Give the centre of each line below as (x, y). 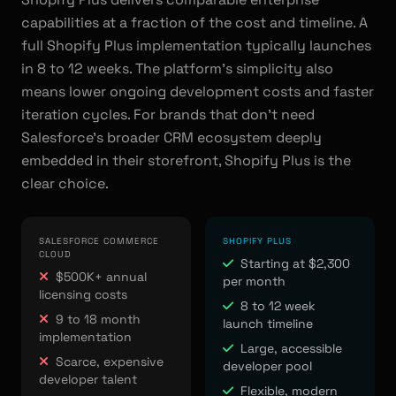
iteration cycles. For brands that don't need (168, 114)
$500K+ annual (101, 277)
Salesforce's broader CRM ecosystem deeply (171, 137)
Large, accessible (291, 348)
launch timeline (268, 324)
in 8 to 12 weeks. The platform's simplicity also (177, 69)
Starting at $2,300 (295, 263)
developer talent (88, 379)
